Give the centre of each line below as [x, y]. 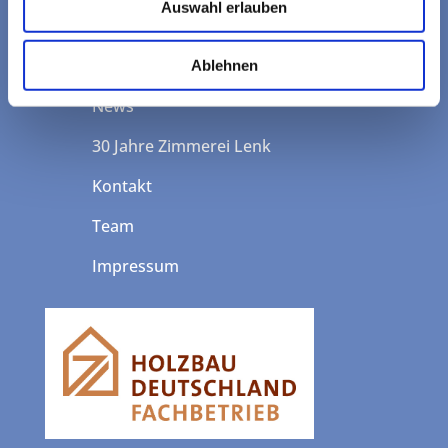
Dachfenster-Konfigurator [190, 66]
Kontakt [121, 186]
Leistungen [133, 26]
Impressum [135, 266]
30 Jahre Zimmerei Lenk [181, 146]
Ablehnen [224, 65]
